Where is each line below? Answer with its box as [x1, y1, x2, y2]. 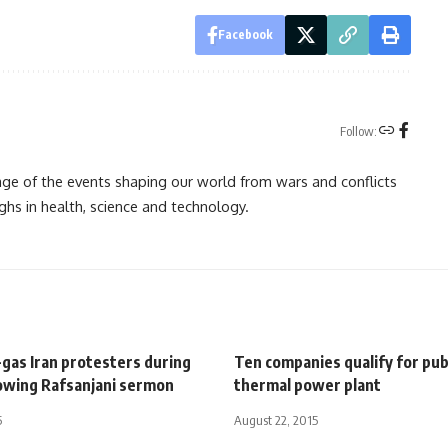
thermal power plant [234, 374, 381, 395]
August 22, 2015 [234, 411, 318, 428]
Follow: [339, 123, 377, 140]
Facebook [217, 26, 273, 42]
